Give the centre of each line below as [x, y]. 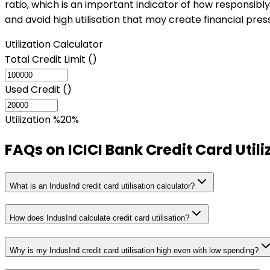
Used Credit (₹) [38, 89]
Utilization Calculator [54, 44]
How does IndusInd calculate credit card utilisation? [99, 218]
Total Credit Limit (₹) [51, 59]
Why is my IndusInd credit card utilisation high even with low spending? [134, 251]
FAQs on [36, 149]
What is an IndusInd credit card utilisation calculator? [102, 186]
